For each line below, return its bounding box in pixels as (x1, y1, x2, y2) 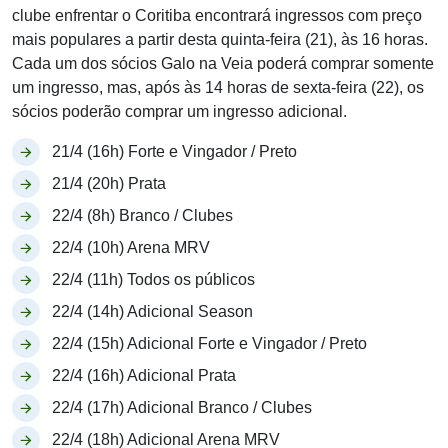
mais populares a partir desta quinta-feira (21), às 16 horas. (12, 31, 428, 48)
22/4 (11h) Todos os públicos (52, 271, 255, 288)
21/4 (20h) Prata (52, 175, 166, 192)
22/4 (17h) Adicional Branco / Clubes (52, 399, 312, 416)
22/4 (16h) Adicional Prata (52, 367, 236, 384)
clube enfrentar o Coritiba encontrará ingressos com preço (12, 7, 422, 24)
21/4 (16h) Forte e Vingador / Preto (52, 143, 297, 160)
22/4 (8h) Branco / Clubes (52, 207, 233, 224)
